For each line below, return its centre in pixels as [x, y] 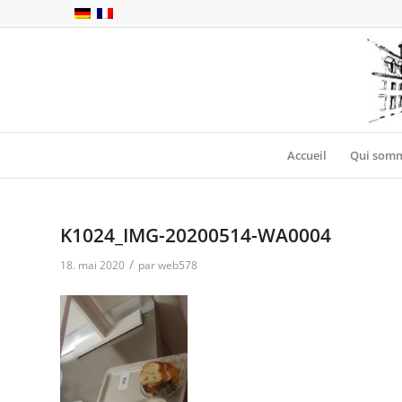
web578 [178, 265]
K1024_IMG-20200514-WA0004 [196, 235]
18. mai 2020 [92, 265]
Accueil [307, 155]
